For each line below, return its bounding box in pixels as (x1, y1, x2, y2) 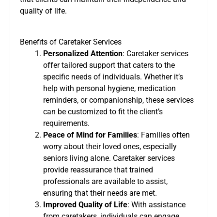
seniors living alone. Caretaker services (43, 153, 175, 163)
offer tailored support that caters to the (43, 60, 175, 70)
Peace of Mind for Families (43, 130, 137, 139)
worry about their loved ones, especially (43, 141, 177, 151)
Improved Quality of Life (43, 200, 127, 209)
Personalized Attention (43, 48, 123, 58)
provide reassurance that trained (43, 165, 153, 174)
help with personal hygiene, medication (43, 83, 176, 93)
